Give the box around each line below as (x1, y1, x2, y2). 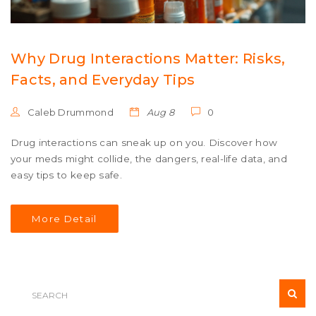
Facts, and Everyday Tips (11, 71, 195, 89)
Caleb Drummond (25, 107, 114, 119)
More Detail (32, 213, 97, 225)
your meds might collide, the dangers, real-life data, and (11, 153, 288, 165)
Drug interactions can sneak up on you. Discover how (11, 137, 278, 149)
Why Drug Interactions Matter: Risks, (11, 50, 286, 68)
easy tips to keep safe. (11, 169, 122, 181)
